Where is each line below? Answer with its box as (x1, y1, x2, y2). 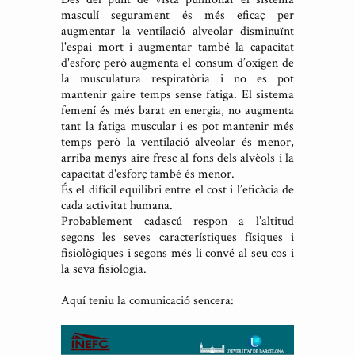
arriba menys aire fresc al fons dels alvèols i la (61, 149, 294, 166)
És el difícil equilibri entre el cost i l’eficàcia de (61, 181, 294, 198)
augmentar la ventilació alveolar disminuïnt (61, 22, 294, 40)
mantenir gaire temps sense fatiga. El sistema (61, 86, 294, 103)
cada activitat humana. (61, 197, 174, 214)
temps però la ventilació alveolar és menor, (61, 133, 294, 151)
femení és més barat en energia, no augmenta (61, 101, 294, 119)
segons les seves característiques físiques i (61, 228, 294, 246)
